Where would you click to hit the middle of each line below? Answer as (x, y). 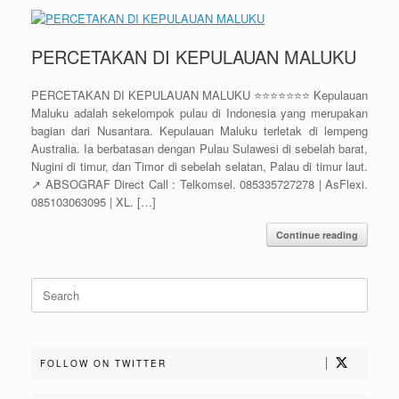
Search (49, 285)
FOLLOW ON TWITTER (103, 363)
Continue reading (317, 235)
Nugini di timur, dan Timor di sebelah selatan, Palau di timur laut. (199, 166)
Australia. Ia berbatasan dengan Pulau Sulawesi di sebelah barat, (199, 148)
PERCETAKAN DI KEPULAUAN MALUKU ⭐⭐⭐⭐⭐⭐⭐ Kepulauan (199, 95)
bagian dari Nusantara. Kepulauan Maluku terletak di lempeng (199, 130)
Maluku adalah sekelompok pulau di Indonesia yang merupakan (199, 113)
